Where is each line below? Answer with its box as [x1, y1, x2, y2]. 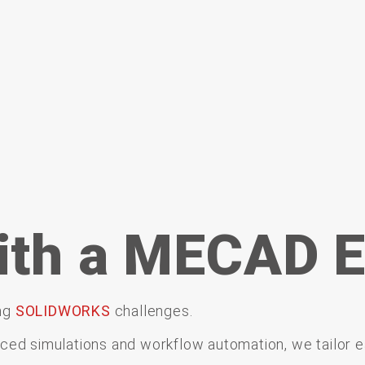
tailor [316, 336, 355, 354]
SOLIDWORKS [15, 302, 115, 319]
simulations [30, 336, 112, 354]
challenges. [114, 302, 193, 319]
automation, [208, 336, 292, 354]
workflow [140, 336, 209, 354]
